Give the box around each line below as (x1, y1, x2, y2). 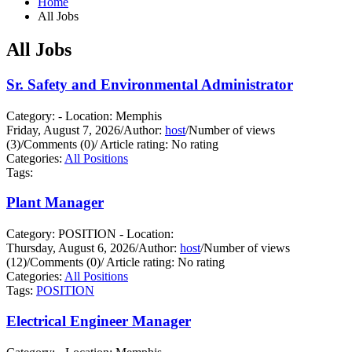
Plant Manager (6, 194, 104, 211)
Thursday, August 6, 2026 (6, 241, 135, 255)
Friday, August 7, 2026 (6, 123, 120, 137)
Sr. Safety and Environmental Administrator (6, 75, 293, 93)
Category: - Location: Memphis (6, 108, 162, 123)
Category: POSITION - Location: (6, 227, 174, 241)
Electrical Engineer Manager (6, 313, 191, 330)
